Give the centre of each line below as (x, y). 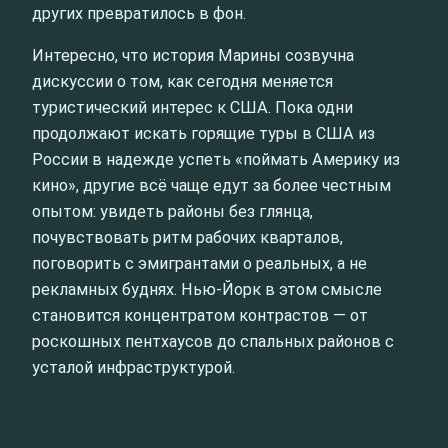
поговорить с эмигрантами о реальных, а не (199, 264)
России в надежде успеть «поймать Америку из (216, 160)
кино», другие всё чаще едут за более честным (211, 186)
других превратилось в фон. (139, 14)
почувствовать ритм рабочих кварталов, (187, 238)
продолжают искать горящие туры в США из (203, 134)
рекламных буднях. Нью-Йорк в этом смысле (207, 290)
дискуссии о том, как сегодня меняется (182, 82)
